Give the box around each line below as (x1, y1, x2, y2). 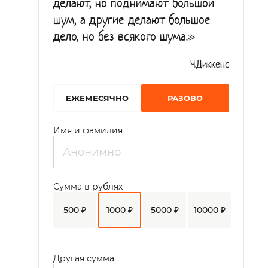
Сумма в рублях (53, 181, 123, 192)
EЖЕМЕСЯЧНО (66, 93, 129, 103)
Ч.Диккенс (190, 59, 229, 71)
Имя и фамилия (53, 125, 123, 136)
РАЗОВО (167, 93, 203, 103)
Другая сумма (53, 253, 114, 264)
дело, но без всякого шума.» (53, 31, 195, 44)
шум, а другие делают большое (53, 14, 211, 28)
